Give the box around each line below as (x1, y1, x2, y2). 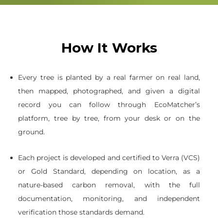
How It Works (61, 39, 157, 56)
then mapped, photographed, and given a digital (18, 86, 200, 95)
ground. (18, 127, 45, 136)
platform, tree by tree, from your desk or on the (18, 113, 200, 123)
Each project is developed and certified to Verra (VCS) (18, 153, 200, 162)
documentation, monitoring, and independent (18, 194, 200, 203)
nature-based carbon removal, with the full (18, 180, 200, 189)
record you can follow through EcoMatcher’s (18, 100, 200, 109)
